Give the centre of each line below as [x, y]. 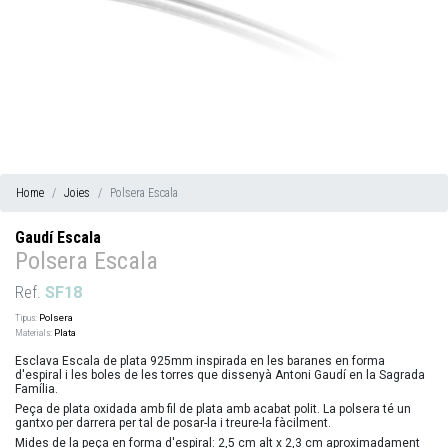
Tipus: [26, 317]
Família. [36, 388]
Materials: [33, 332]
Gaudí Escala [58, 237]
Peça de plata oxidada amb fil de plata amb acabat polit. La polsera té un [213, 408]
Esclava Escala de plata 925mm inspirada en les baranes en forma [200, 360]
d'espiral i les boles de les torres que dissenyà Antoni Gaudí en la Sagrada [220, 374]
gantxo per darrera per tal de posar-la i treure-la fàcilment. [173, 422]
